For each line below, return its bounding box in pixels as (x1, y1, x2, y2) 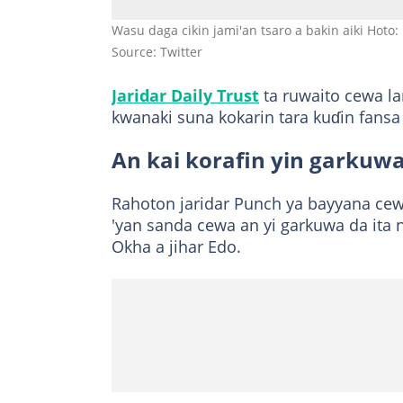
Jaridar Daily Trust (112, 85, 259, 107)
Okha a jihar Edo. (112, 236, 241, 258)
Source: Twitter (112, 43, 202, 61)
